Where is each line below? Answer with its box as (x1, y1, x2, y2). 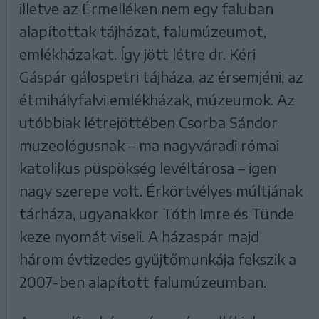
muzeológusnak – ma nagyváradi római (19, 135, 280, 154)
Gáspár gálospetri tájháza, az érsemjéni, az (19, 67, 304, 85)
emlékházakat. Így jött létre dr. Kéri (19, 44, 256, 63)
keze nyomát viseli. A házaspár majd (19, 226, 260, 245)
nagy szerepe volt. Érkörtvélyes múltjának (19, 181, 303, 199)
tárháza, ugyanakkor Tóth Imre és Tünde (19, 204, 295, 222)
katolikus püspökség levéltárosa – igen (19, 158, 277, 177)
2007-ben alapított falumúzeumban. (19, 272, 267, 291)
